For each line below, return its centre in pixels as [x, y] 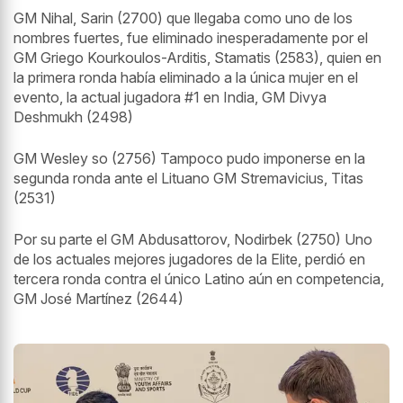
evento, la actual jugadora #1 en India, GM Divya [170, 97]
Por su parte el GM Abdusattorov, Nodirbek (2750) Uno [193, 239]
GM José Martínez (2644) [99, 298]
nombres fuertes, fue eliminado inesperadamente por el [191, 37]
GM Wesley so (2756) [85, 158]
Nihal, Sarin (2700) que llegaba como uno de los [197, 18]
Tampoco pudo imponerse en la [263, 158]
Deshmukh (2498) [73, 116]
